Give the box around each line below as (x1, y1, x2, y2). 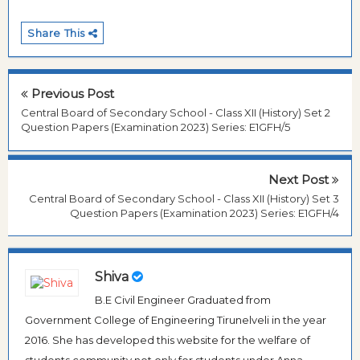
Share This (27, 27, 88, 40)
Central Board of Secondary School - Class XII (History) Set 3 (29, 191, 339, 205)
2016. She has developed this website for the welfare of (25, 333, 310, 347)
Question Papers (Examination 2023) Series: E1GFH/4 (70, 206, 339, 219)
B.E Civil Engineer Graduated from (95, 293, 271, 307)
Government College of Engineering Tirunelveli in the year (25, 313, 326, 327)
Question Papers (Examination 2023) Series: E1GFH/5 (21, 121, 290, 134)
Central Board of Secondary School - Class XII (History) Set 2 (21, 106, 330, 120)
